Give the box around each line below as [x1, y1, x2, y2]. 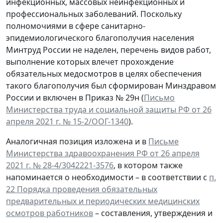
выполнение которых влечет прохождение [6, 56, 174, 67]
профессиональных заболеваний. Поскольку [6, 8, 182, 19]
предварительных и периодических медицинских [6, 195, 200, 207]
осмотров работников [6, 207, 93, 219]
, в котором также [113, 159, 183, 171]
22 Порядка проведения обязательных [6, 183, 157, 195]
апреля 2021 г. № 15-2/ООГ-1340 [6, 115, 128, 127]
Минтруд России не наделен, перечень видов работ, [6, 44, 211, 55]
